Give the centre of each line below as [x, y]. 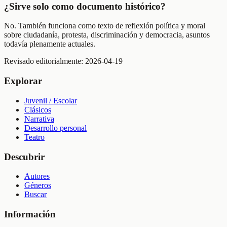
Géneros [38, 185]
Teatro [34, 137]
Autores [37, 176]
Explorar [23, 81]
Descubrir [24, 157]
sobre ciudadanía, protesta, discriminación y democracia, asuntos [107, 35]
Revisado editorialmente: [45, 61]
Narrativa [39, 119]
